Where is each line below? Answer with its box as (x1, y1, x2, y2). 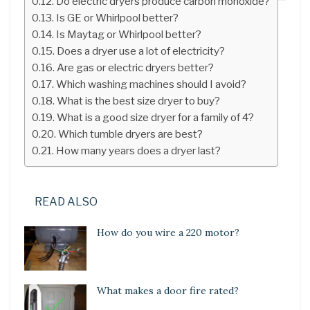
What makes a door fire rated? (97, 284, 239, 298)
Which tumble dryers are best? (58, 127, 203, 140)
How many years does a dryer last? (56, 143, 221, 157)
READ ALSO (35, 194, 98, 208)
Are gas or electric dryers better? (57, 60, 215, 74)
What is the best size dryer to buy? (57, 93, 221, 107)
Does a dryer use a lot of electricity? (57, 44, 226, 57)
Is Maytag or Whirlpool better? (56, 27, 202, 41)
